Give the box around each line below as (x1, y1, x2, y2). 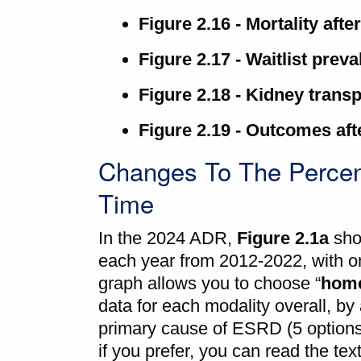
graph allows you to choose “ (98, 273, 321, 294)
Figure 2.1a (237, 228, 329, 249)
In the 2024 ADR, (98, 228, 237, 249)
